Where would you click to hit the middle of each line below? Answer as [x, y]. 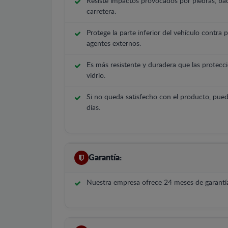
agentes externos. [114, 44]
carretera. [101, 12]
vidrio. [96, 76]
